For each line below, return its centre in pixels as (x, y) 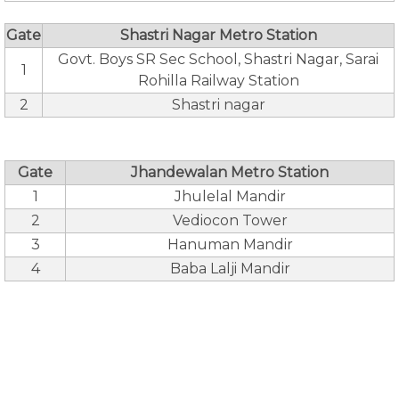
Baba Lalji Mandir (230, 269)
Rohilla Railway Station (218, 81)
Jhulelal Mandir (230, 196)
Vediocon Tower (230, 220)
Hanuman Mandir (230, 244)
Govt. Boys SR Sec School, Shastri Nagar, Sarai (218, 59)
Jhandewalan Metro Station (230, 172)
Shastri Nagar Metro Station (218, 35)
